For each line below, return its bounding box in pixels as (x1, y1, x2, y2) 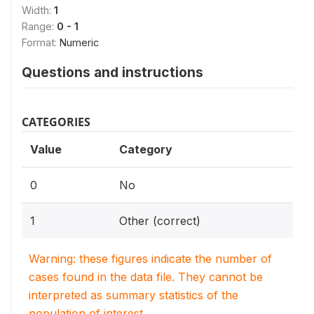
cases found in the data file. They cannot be (29, 269, 263, 284)
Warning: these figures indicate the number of (29, 251, 272, 266)
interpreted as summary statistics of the (29, 287, 238, 302)
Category (119, 142, 172, 156)
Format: (22, 36, 60, 48)
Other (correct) (119, 213, 200, 228)
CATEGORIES (22, 114, 90, 130)
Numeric (60, 36, 99, 48)
